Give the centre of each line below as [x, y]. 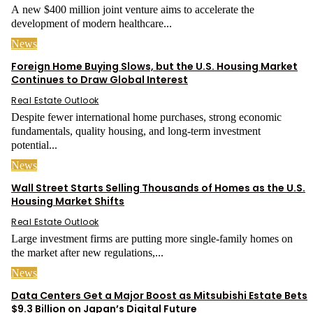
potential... [34, 145]
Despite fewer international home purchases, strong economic [146, 117]
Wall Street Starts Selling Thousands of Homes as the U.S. [158, 188]
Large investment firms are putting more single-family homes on [152, 238]
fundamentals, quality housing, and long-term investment [136, 131]
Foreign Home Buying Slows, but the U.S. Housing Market [154, 66]
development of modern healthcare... [92, 23]
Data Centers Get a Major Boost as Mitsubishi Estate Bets [159, 295]
